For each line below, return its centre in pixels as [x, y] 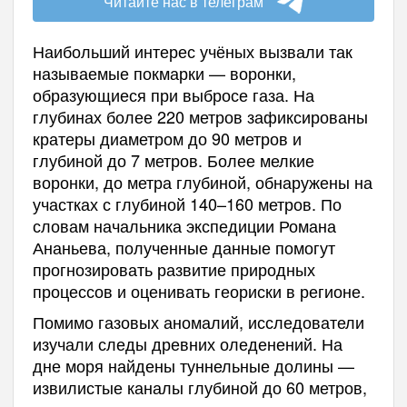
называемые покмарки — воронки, [164, 73]
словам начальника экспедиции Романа [184, 226]
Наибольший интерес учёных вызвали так [192, 51]
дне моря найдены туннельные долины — [193, 366]
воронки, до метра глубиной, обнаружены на [202, 182]
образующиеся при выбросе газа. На [173, 95]
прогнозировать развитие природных [174, 269]
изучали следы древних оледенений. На [187, 344]
